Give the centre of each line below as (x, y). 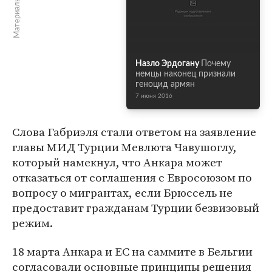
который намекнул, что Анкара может (117, 162)
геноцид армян (165, 84)
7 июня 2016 (154, 96)
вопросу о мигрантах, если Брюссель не (122, 192)
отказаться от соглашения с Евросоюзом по (132, 177)
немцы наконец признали (185, 74)
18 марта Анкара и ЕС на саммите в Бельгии (132, 251)
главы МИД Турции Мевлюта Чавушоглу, (124, 147)
